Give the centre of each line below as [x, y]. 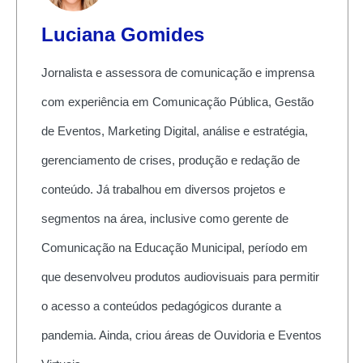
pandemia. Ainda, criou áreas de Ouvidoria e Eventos [181, 335]
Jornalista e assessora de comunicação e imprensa [177, 72]
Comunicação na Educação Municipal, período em [174, 247]
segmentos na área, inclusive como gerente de [164, 218]
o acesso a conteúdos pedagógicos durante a [161, 305]
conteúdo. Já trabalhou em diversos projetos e [163, 189]
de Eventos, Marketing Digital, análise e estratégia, [174, 130]
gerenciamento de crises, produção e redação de [170, 160]
